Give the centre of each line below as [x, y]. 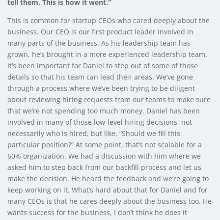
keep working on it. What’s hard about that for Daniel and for [108, 190]
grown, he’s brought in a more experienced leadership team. [107, 54]
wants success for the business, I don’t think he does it [97, 212]
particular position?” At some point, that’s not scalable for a [105, 144]
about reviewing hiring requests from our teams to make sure [109, 99]
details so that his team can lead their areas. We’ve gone [100, 77]
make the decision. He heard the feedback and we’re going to [108, 178]
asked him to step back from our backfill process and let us [104, 167]
